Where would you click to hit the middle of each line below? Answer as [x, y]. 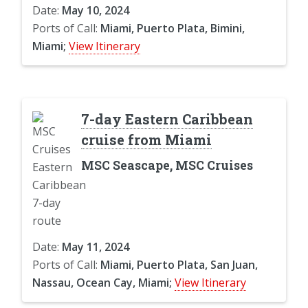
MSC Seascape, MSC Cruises [167, 165]
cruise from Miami [146, 139]
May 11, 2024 [96, 246]
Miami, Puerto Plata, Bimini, [173, 28]
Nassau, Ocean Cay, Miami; [102, 282]
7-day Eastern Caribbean [167, 119]
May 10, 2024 [96, 10]
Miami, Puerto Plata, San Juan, [179, 264]
